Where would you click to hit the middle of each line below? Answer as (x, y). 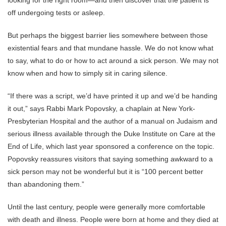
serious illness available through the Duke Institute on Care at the (111, 134)
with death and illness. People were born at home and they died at (113, 219)
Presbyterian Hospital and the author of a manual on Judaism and (112, 121)
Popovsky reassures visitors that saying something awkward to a (110, 159)
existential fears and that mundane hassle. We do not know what (110, 48)
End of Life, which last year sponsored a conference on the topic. (111, 146)
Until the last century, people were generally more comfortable (106, 207)
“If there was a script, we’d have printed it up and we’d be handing (112, 96)
